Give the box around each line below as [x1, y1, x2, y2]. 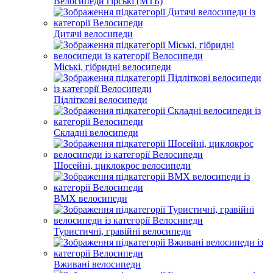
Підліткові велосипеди [54, 94, 147, 105]
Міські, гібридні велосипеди [54, 61, 171, 72]
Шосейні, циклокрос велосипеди [54, 160, 191, 171]
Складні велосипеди [54, 127, 138, 138]
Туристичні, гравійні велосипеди [54, 225, 191, 236]
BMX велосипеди [54, 193, 127, 204]
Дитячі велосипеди [54, 28, 133, 39]
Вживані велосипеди [54, 258, 141, 269]
